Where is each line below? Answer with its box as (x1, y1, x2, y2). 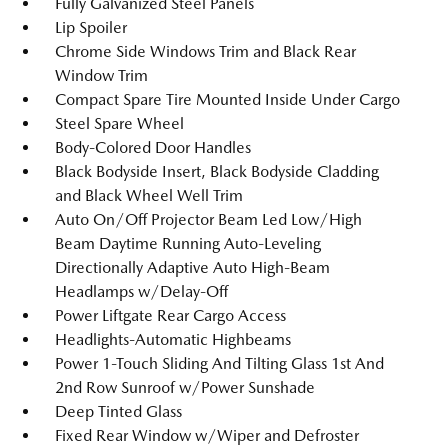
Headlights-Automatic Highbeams (55, 330, 291, 349)
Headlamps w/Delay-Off (55, 282, 228, 301)
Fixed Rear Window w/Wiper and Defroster (55, 426, 359, 445)
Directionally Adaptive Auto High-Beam (55, 258, 330, 277)
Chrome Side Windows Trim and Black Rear (55, 42, 356, 61)
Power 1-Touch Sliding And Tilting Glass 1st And (55, 354, 384, 373)
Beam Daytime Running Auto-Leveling (55, 234, 321, 253)
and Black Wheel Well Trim (55, 186, 243, 205)
